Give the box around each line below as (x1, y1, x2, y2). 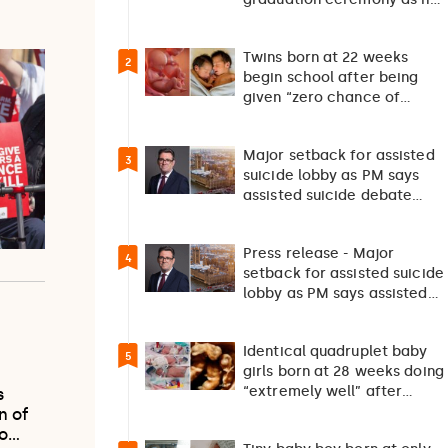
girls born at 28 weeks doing (243, 363, 444, 381)
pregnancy (243, 423, 319, 441)
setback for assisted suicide (243, 265, 444, 283)
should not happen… (243, 207, 386, 225)
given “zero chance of (243, 89, 401, 107)
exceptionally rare (243, 403, 375, 421)
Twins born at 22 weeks (243, 49, 409, 67)
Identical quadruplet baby (243, 343, 428, 361)
